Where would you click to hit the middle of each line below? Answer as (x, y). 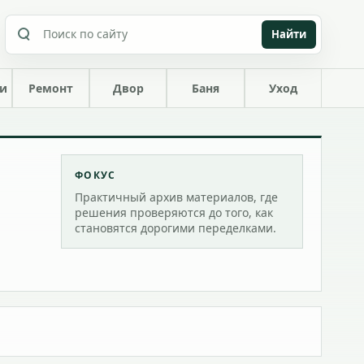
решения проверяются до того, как (174, 212)
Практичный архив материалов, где (177, 197)
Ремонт (50, 88)
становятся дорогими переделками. (176, 228)
